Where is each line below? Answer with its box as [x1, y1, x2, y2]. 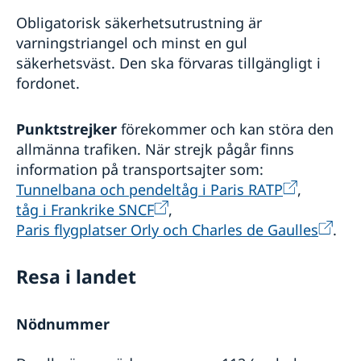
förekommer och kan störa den [117, 119, 334, 139]
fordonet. [16, 73, 80, 93]
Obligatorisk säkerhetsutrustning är [16, 13, 262, 33]
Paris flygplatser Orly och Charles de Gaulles [16, 220, 318, 240]
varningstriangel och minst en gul [16, 33, 247, 53]
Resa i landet [16, 264, 136, 290]
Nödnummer [16, 313, 110, 334]
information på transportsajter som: [16, 160, 263, 180]
